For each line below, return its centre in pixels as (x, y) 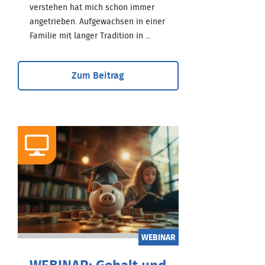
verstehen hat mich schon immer (92, 7)
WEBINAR (158, 237)
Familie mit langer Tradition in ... (90, 36)
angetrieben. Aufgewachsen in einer (97, 22)
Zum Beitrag (98, 75)
